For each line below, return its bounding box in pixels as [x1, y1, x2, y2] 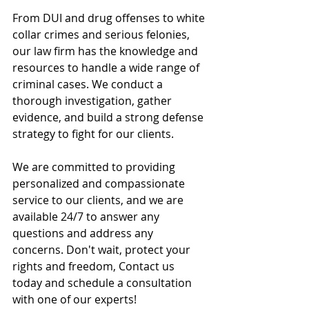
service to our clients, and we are [12, 192, 186, 208]
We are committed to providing [12, 159, 178, 175]
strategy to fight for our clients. [12, 126, 174, 142]
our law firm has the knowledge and [12, 43, 201, 59]
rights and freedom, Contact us [12, 259, 177, 275]
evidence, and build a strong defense [12, 110, 206, 126]
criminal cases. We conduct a [12, 77, 166, 92]
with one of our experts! [12, 292, 137, 308]
